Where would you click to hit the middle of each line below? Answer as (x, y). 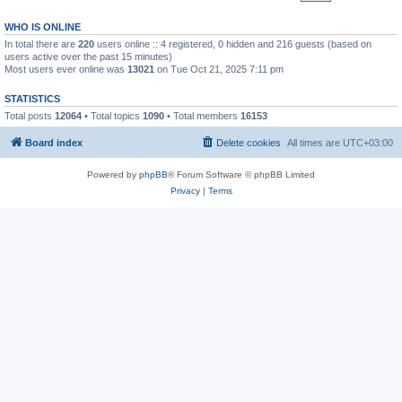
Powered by (113, 175)
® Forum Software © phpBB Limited (241, 175)
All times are (315, 143)
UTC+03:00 (368, 143)
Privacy (185, 191)
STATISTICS (32, 98)
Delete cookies (249, 143)
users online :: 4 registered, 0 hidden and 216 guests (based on (233, 44)
